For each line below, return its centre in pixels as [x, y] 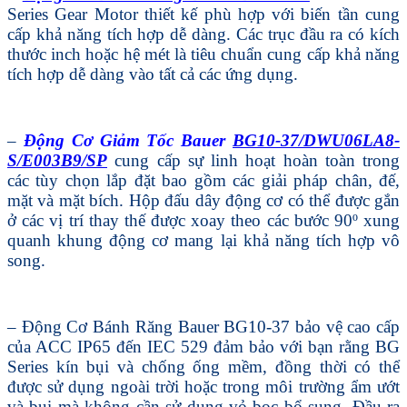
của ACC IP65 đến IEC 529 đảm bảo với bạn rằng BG [203, 346]
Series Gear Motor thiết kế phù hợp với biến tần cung [203, 14]
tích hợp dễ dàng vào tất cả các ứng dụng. [153, 74]
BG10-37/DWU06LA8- [317, 140]
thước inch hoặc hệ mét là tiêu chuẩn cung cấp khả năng [203, 54]
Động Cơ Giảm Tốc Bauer [128, 140]
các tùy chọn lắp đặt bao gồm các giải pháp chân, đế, [203, 180]
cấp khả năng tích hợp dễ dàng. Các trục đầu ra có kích [203, 34]
